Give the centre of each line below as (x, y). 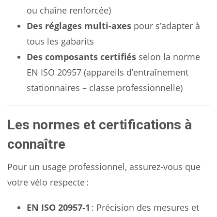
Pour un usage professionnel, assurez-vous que (104, 167)
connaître (36, 144)
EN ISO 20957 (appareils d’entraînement (108, 72)
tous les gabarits (60, 41)
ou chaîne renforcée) (69, 10)
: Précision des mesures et (145, 207)
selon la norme (168, 57)
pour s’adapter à (166, 26)
